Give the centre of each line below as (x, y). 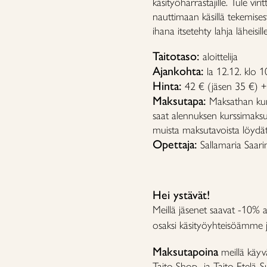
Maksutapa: (179, 101)
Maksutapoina (185, 252)
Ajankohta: (178, 71)
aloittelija (219, 57)
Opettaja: (175, 144)
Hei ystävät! (181, 195)
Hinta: (167, 86)
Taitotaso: (176, 56)
